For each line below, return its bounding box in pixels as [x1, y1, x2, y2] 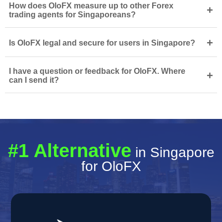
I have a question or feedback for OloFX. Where [9, 67, 185, 75]
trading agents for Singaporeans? [9, 10, 136, 19]
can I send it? [9, 76, 59, 84]
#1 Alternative [7, 140, 131, 161]
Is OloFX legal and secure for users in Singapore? [9, 39, 195, 47]
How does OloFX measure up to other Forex [9, 1, 173, 10]
